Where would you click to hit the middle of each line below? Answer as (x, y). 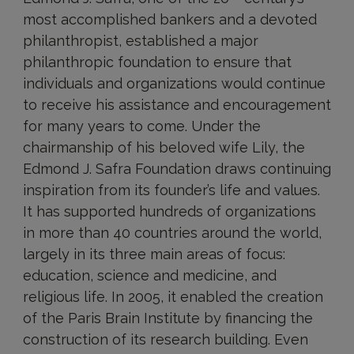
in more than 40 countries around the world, (172, 233)
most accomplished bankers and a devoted (169, 19)
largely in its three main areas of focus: (154, 254)
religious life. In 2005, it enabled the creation (173, 297)
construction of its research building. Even (165, 339)
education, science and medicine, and (149, 275)
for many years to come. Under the (141, 126)
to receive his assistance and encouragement (177, 105)
